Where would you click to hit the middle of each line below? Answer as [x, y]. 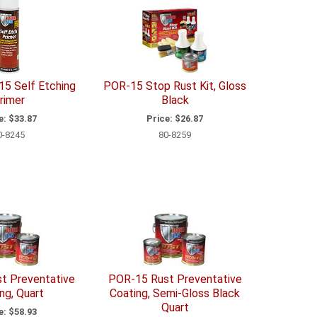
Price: [160, 118]
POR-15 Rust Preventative [175, 279]
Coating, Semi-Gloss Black [175, 294]
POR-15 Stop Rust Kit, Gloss [175, 86]
